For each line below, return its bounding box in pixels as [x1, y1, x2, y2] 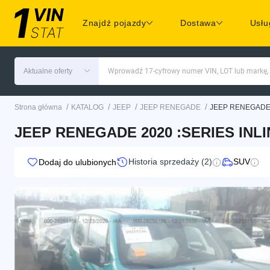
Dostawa [180, 18, 216, 28]
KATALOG [71, 102, 104, 111]
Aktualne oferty [24, 66, 72, 75]
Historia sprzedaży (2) [128, 157, 212, 167]
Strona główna [14, 102, 62, 111]
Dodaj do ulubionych [39, 157, 116, 167]
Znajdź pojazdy [83, 18, 146, 28]
